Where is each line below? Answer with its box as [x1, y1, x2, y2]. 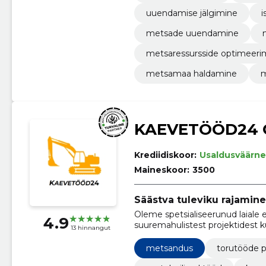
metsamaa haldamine [145, 68, 237, 80]
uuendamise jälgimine [145, 8, 237, 19]
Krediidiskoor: [134, 150, 197, 161]
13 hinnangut [70, 224, 110, 232]
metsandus [145, 242, 193, 254]
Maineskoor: [134, 164, 189, 176]
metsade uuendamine [145, 28, 239, 39]
